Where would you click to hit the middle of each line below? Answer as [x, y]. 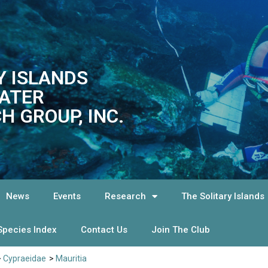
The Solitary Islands [223, 196]
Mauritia [71, 258]
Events [67, 196]
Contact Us [104, 230]
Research [126, 196]
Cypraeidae [25, 258]
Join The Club [181, 230]
